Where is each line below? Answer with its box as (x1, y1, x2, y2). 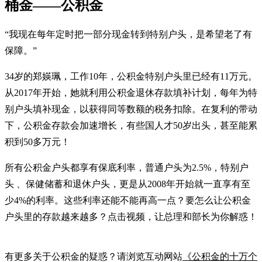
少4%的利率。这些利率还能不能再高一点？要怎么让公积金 (5, 195, 251, 205)
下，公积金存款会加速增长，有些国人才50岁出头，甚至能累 (5, 120, 257, 130)
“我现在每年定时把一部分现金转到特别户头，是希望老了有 (5, 29, 252, 39)
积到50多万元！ (5, 136, 70, 147)
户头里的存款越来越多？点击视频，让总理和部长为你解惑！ (5, 211, 257, 222)
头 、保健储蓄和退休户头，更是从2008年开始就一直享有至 (5, 178, 250, 189)
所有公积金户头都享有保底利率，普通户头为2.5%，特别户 (5, 162, 249, 173)
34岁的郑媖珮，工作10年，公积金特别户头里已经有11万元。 (5, 71, 257, 81)
